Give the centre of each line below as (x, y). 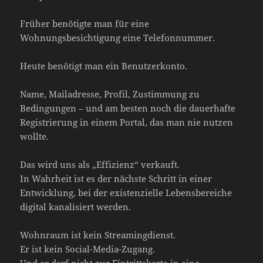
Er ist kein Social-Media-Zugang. (88, 249)
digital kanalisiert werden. (76, 206)
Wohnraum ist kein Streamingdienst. (98, 235)
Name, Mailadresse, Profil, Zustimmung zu (110, 94)
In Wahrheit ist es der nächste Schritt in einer (116, 178)
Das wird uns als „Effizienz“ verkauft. (100, 164)
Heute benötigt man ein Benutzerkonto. (104, 65)
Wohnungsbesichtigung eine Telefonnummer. (118, 37)
